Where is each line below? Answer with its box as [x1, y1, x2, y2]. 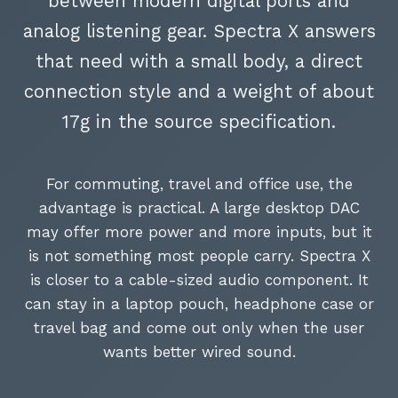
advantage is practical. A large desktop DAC [38, 199, 360, 218]
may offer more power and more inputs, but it [26, 223, 372, 242]
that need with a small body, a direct [36, 51, 362, 73]
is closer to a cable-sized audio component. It [29, 271, 369, 290]
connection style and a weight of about [24, 81, 374, 103]
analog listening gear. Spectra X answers [22, 20, 376, 43]
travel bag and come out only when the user [34, 319, 364, 338]
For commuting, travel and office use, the [45, 175, 353, 194]
